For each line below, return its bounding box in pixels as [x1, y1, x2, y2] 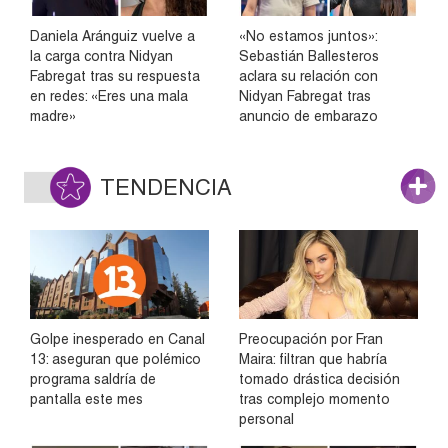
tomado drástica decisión [239, 370, 400, 387]
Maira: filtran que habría [239, 350, 387, 367]
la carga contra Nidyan [30, 48, 173, 65]
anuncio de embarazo [239, 108, 378, 125]
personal [239, 410, 294, 427]
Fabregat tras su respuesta [30, 68, 200, 85]
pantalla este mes [30, 390, 143, 407]
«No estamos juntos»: [239, 28, 377, 45]
